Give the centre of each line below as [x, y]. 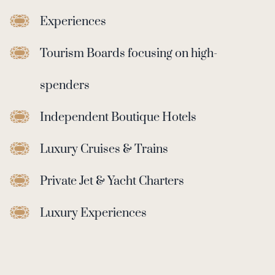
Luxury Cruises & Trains [104, 149]
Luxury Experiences [93, 213]
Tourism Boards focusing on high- [129, 53]
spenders [65, 85]
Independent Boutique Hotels [118, 117]
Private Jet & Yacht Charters [112, 181]
